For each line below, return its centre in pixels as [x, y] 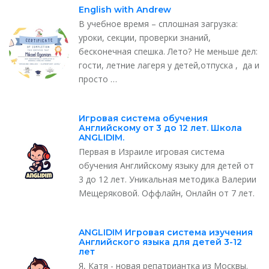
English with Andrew [125, 9]
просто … [98, 79]
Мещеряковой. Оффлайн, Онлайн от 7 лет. [168, 193]
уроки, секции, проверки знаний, [145, 37]
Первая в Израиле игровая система [152, 151]
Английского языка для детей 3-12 [160, 242]
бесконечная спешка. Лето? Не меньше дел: [168, 51]
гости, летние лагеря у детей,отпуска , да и [169, 65]
